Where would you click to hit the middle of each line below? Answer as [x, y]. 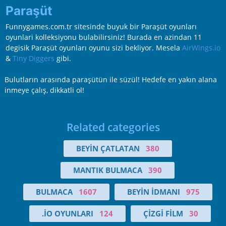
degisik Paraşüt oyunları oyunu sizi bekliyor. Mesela [94, 48]
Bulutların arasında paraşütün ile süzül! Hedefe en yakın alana [110, 80]
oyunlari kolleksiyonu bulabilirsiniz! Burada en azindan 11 [103, 37]
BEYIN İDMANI [153, 192]
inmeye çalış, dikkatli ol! [44, 90]
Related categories [113, 127]
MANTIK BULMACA [108, 170]
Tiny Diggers [33, 59]
